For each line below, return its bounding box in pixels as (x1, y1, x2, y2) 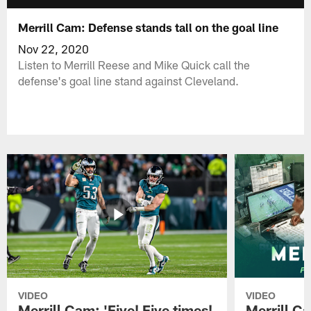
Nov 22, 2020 (18, 41, 90, 56)
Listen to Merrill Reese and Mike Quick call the (18, 57, 251, 72)
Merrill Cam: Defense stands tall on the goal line (18, 19, 279, 34)
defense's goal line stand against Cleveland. (18, 73, 239, 87)
